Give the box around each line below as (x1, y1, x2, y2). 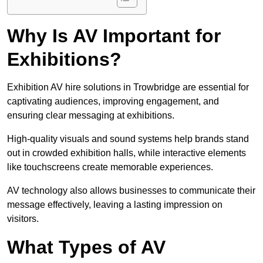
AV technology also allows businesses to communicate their (7, 186, 255, 196)
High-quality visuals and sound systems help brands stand (7, 134, 249, 144)
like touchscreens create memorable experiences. (7, 162, 213, 173)
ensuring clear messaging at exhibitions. (7, 110, 174, 121)
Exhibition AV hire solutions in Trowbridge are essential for (7, 82, 249, 93)
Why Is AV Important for (7, 25, 221, 47)
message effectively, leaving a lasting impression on (7, 200, 222, 210)
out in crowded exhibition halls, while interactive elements (7, 148, 246, 159)
